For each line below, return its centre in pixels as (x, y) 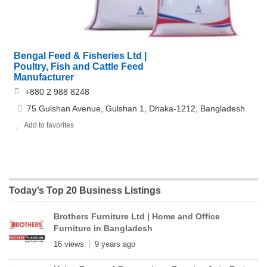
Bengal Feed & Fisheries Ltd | (80, 55)
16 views (69, 244)
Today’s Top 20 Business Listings (85, 190)
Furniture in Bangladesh (103, 228)
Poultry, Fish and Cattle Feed (79, 66)
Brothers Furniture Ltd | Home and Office (137, 216)
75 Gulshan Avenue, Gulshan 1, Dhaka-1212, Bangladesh (136, 108)
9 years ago (115, 244)
